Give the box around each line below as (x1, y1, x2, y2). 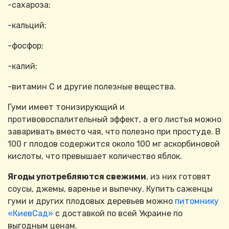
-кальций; (8, 20, 47, 31)
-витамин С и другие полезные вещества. (8, 82, 176, 92)
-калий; (8, 61, 37, 72)
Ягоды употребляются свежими (8, 172, 146, 182)
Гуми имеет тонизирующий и (8, 102, 125, 112)
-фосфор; (8, 41, 43, 51)
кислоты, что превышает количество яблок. (8, 151, 182, 162)
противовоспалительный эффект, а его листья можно (8, 114, 221, 125)
